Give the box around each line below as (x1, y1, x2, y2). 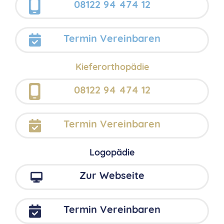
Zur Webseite (79, 171, 144, 182)
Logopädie (89, 148, 134, 158)
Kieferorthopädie (75, 62, 149, 72)
